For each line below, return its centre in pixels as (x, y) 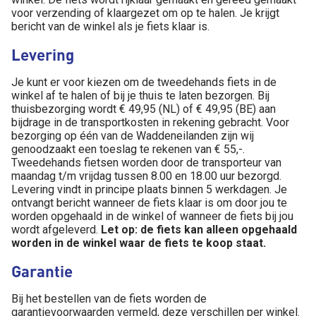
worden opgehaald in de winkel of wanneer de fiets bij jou (152, 216)
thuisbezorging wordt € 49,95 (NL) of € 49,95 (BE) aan (144, 109)
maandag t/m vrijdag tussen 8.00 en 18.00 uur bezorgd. (146, 176)
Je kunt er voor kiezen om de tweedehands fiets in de (144, 82)
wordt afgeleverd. (56, 230)
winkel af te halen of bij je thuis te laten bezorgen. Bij (140, 96)
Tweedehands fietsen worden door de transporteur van (146, 163)
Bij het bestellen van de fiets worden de (109, 299)
